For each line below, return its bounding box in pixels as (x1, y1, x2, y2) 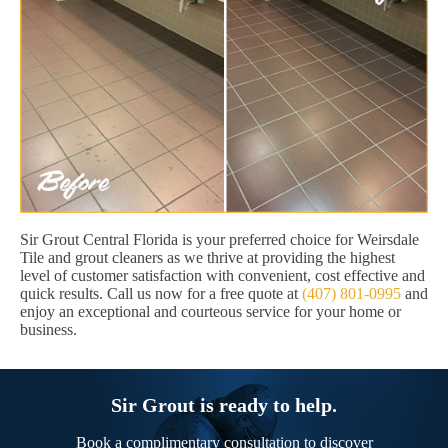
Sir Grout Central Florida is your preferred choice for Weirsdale (20, 231, 419, 249)
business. (20, 321, 77, 339)
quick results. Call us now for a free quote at (20, 285, 302, 303)
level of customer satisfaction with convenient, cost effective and (20, 267, 425, 285)
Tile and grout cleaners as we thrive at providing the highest (20, 249, 395, 267)
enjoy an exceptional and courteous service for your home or (20, 303, 401, 321)
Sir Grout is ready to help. (111, 394, 337, 417)
